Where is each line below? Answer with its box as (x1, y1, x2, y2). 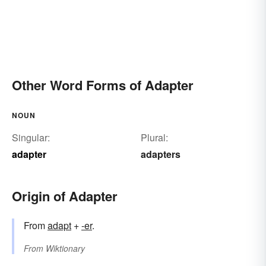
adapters (140, 147, 180, 161)
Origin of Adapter (12, 186, 118, 206)
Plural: (140, 131, 168, 145)
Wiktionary (46, 242, 85, 255)
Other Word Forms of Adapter (12, 75, 194, 95)
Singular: (12, 131, 50, 145)
